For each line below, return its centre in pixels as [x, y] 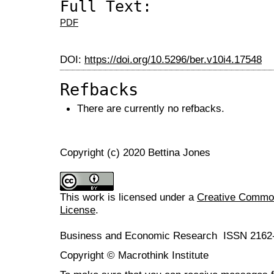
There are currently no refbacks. [151, 109]
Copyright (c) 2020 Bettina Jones [135, 152]
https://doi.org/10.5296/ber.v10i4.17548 [173, 60]
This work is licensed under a [128, 197]
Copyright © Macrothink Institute [134, 255]
